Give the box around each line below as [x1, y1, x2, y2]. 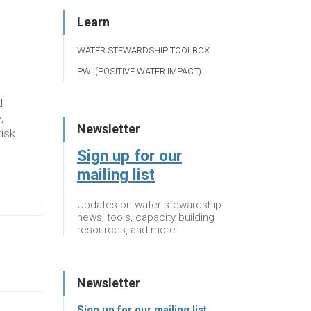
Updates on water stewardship [77, 198, 221, 211]
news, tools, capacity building [77, 210, 215, 224]
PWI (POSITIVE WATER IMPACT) [77, 65, 201, 76]
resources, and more [77, 223, 176, 236]
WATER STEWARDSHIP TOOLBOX [77, 44, 210, 56]
